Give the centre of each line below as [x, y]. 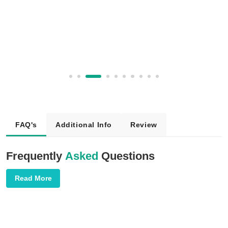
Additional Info [84, 124]
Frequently [36, 156]
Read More [33, 178]
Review [144, 124]
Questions [126, 156]
